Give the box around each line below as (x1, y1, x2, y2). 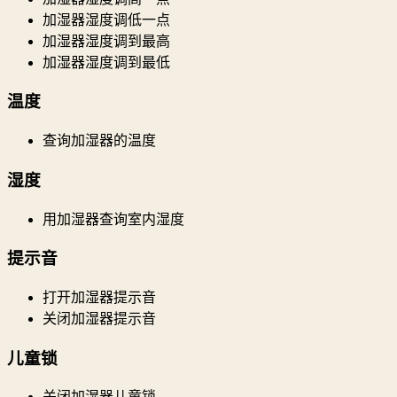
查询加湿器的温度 (43, 133, 156, 149)
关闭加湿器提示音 (43, 310, 156, 326)
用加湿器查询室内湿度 (43, 211, 184, 227)
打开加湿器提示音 (43, 289, 156, 305)
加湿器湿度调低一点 (43, 12, 170, 27)
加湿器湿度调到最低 (43, 54, 170, 70)
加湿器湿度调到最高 (43, 33, 170, 49)
